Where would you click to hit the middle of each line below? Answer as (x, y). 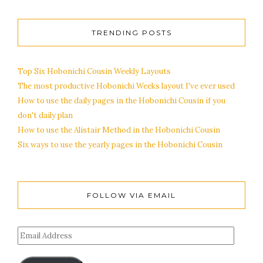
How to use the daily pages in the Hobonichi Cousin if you (122, 100)
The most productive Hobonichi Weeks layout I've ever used (126, 86)
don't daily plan (45, 115)
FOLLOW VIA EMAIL (131, 195)
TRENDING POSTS (131, 32)
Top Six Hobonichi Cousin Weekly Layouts (94, 71)
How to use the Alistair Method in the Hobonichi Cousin (119, 130)
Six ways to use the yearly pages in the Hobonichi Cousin (120, 144)
